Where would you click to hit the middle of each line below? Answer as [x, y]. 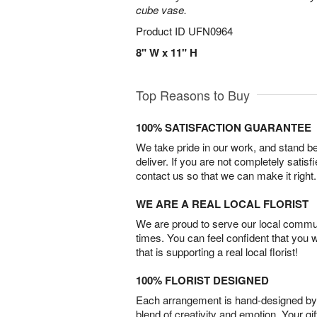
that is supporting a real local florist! [217, 252]
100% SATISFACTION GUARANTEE [224, 127]
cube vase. [161, 10]
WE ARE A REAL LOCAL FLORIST [222, 204]
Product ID [162, 31]
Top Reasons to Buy [193, 95]
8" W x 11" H [167, 52]
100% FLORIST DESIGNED [202, 280]
